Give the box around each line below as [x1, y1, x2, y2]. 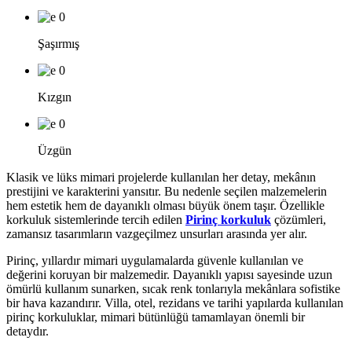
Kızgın [38, 90, 71, 104]
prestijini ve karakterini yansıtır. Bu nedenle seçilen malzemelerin [6, 184, 327, 198]
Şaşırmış [38, 36, 79, 50]
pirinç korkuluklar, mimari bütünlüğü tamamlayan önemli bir [6, 310, 305, 324]
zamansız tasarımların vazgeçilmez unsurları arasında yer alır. [6, 226, 307, 240]
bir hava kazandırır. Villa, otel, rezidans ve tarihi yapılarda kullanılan [6, 295, 343, 310]
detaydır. [6, 324, 49, 338]
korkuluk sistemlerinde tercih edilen [6, 212, 185, 226]
